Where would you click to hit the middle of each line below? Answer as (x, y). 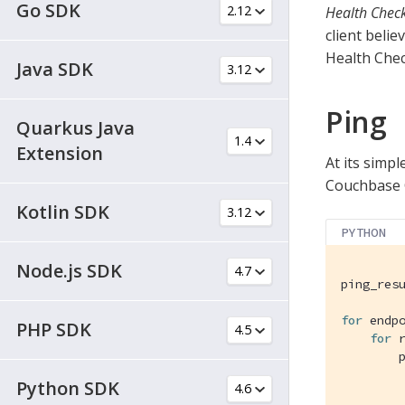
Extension (60, 153)
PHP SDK (54, 329)
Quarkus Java (75, 127)
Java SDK (55, 69)
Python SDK (68, 388)
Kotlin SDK (63, 212)
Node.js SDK (69, 270)
